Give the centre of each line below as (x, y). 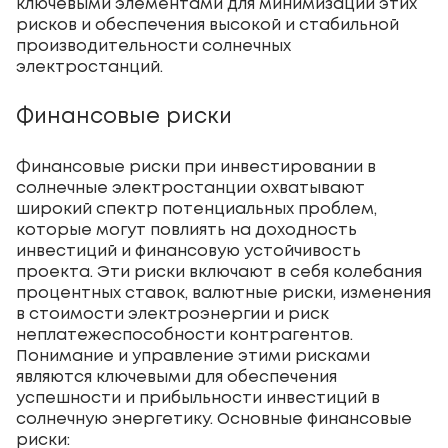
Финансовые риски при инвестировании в (196, 167)
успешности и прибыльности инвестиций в (198, 398)
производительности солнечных (153, 46)
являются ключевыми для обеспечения (176, 377)
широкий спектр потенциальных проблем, (196, 209)
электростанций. (89, 67)
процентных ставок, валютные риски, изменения (223, 293)
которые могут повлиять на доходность (186, 230)
